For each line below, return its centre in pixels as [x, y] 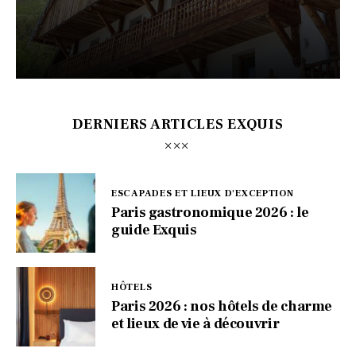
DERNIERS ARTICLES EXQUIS [178, 124]
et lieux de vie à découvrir [195, 324]
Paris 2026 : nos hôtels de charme [222, 307]
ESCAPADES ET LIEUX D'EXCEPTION [203, 194]
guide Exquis [154, 230]
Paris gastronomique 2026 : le [210, 213]
